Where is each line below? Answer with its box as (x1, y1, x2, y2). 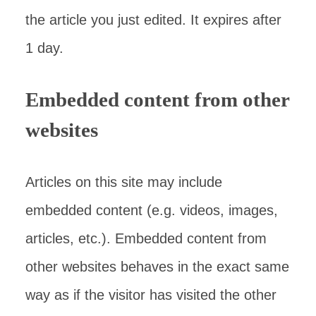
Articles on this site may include (25, 174, 222, 190)
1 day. (25, 40, 63, 56)
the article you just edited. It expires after (25, 12, 281, 28)
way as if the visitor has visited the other (25, 287, 276, 303)
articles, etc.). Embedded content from (25, 231, 267, 246)
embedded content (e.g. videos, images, (25, 202, 278, 218)
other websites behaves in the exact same (25, 259, 289, 274)
